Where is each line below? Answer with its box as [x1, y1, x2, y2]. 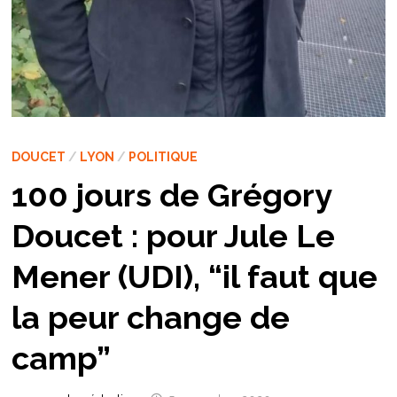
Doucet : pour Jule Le [11, 217, 335, 255]
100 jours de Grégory [11, 176, 331, 214]
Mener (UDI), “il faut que [11, 258, 378, 296]
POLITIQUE [128, 150, 198, 165]
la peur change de [11, 299, 290, 337]
